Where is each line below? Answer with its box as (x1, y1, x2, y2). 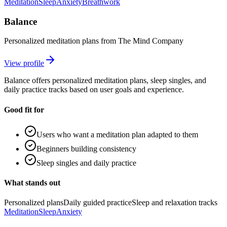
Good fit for (4, 105, 44, 114)
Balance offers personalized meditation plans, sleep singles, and (4, 76, 206, 85)
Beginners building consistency (36, 144, 136, 153)
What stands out (4, 178, 60, 187)
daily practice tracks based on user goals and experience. (4, 85, 184, 94)
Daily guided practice (63, 198, 132, 207)
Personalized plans (4, 198, 63, 207)
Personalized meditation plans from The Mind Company (4, 36, 183, 46)
